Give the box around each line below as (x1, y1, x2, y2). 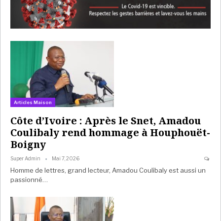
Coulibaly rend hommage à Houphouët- (10, 126, 210, 140)
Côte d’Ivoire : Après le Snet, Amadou (10, 114, 201, 128)
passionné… (10, 176, 48, 184)
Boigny (10, 138, 46, 151)
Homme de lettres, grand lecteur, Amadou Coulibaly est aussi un (10, 166, 206, 175)
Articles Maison (14, 100, 52, 106)
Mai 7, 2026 (52, 155, 79, 162)
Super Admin (10, 155, 41, 162)
